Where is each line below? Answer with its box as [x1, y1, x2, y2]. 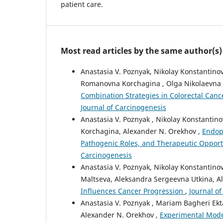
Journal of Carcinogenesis [81, 102, 166, 112]
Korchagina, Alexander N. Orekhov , [81, 126, 202, 136]
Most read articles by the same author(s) [61, 45, 222, 56]
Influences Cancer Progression [81, 186, 185, 196]
